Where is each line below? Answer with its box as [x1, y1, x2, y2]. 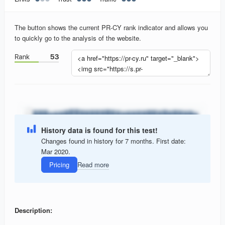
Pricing [49, 160, 69, 170]
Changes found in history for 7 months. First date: [41, 136, 186, 146]
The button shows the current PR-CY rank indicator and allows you [15, 23, 208, 33]
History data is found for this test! [41, 125, 158, 135]
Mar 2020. [41, 146, 70, 156]
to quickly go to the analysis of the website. [15, 33, 141, 43]
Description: [15, 205, 52, 215]
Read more [77, 160, 109, 170]
